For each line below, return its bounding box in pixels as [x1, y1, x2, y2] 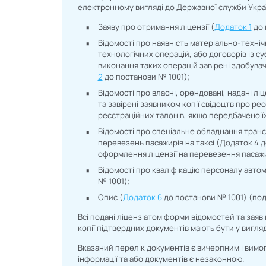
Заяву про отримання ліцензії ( [97, 21, 214, 33]
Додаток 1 [214, 21, 252, 33]
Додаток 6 [122, 192, 162, 203]
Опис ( [97, 192, 123, 203]
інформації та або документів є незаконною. [78, 254, 245, 265]
